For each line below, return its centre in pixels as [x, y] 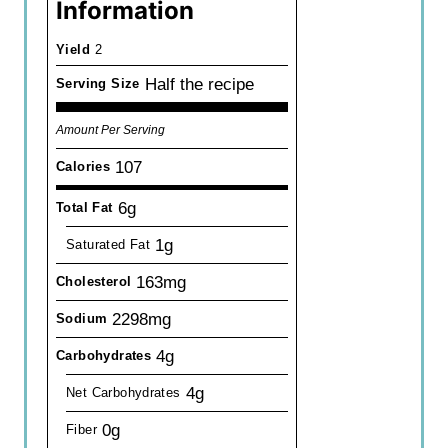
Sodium [82, 318]
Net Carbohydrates [123, 392]
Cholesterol [94, 281]
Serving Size [98, 83]
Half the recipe [199, 83]
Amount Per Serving [110, 129]
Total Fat [84, 207]
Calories [83, 166]
